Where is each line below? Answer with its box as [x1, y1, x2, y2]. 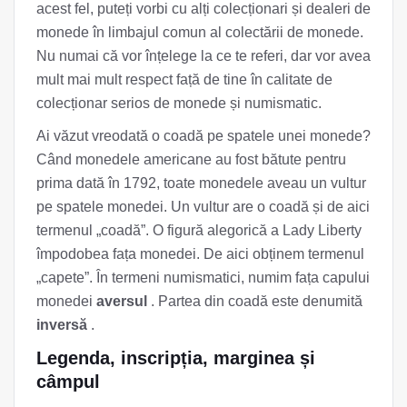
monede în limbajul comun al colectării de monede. [36, 24, 363, 40]
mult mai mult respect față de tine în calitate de [36, 71, 333, 87]
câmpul [36, 371, 100, 392]
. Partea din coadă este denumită [147, 293, 362, 309]
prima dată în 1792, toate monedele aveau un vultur [36, 174, 366, 191]
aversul [96, 293, 147, 309]
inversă [36, 316, 87, 333]
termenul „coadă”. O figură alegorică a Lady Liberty [36, 222, 362, 238]
